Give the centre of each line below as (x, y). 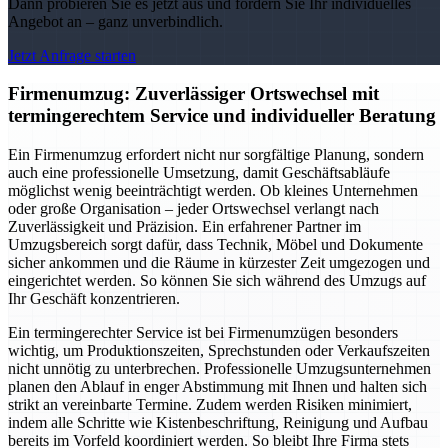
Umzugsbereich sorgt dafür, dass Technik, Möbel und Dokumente (215, 245)
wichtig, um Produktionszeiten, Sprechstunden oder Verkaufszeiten (219, 351)
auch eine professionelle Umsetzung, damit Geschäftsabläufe (199, 173)
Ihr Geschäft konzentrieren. (94, 299)
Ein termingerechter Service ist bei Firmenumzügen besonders (203, 333)
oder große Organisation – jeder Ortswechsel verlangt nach (193, 209)
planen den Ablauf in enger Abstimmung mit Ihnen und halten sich (217, 387)
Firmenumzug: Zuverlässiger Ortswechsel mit (193, 94)
